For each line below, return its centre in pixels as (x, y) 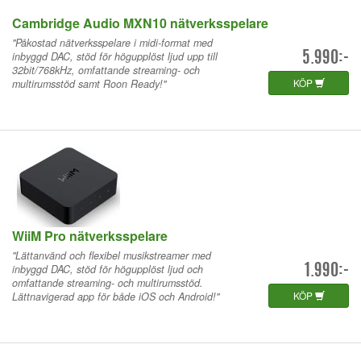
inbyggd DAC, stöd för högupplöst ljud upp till (115, 56)
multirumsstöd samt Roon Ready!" (89, 83)
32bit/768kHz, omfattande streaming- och (106, 70)
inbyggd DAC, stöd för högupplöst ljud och (108, 269)
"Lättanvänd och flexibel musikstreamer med (112, 255)
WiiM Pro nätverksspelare (90, 235)
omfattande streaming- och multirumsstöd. (108, 282)
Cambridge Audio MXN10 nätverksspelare (140, 23)
